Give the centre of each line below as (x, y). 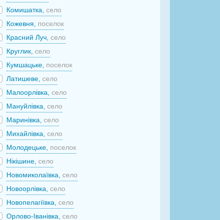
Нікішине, (23, 161)
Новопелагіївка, (33, 202)
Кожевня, (22, 23)
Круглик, (21, 51)
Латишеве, (25, 78)
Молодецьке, (28, 147)
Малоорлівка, (29, 92)
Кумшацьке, (27, 65)
